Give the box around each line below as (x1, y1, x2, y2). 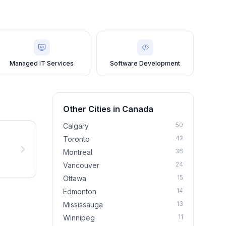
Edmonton (63, 187, 96, 196)
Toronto (63, 135, 90, 143)
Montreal (63, 148, 92, 156)
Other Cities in (63, 104, 122, 114)
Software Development (110, 60, 181, 67)
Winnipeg (63, 213, 95, 222)
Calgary (63, 122, 89, 130)
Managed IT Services (10, 60, 74, 67)
